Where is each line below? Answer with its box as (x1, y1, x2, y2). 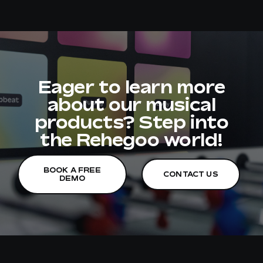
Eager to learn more (38, 76, 225, 97)
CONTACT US (163, 169, 218, 178)
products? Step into (34, 111, 229, 133)
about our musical (47, 93, 216, 115)
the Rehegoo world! (40, 129, 223, 150)
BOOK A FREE (43, 165, 102, 174)
